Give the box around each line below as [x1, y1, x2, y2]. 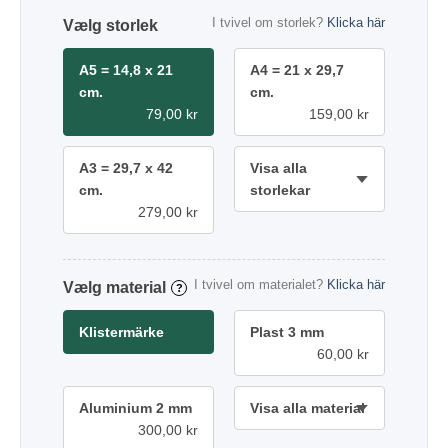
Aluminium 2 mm [79, 399, 192, 416]
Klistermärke [79, 323, 164, 340]
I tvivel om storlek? [212, 14, 327, 30]
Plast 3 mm [250, 323, 324, 340]
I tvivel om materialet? [194, 276, 327, 292]
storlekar [250, 181, 310, 198]
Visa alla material [250, 399, 365, 416]
